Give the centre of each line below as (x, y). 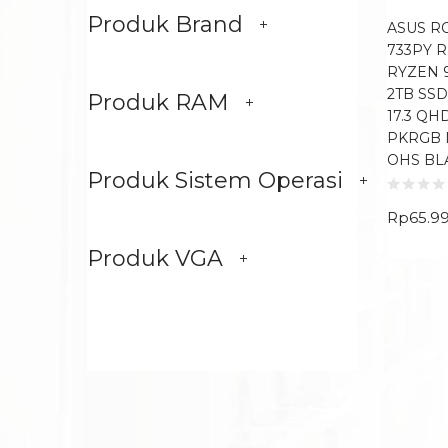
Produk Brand (165, 24)
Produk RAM (158, 102)
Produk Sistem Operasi (215, 180)
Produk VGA (155, 258)
